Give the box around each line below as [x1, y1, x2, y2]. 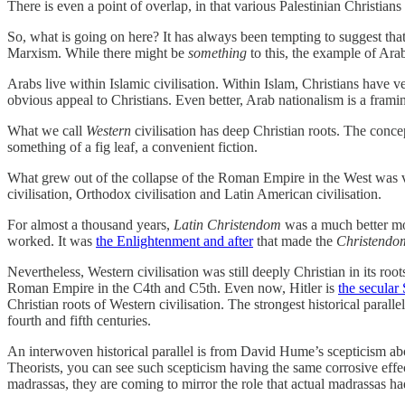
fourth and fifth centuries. [7, 312, 151, 328]
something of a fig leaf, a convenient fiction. [7, 138, 258, 155]
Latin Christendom [174, 216, 281, 232]
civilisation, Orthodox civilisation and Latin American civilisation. [7, 185, 381, 202]
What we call [7, 122, 86, 138]
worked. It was [7, 232, 96, 249]
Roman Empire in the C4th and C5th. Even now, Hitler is [7, 279, 338, 296]
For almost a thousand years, [7, 216, 174, 232]
